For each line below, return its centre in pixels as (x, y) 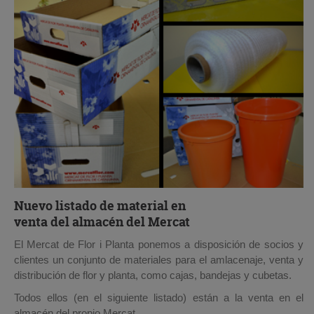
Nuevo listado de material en (100, 205)
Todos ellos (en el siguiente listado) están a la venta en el (159, 297)
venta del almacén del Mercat (102, 221)
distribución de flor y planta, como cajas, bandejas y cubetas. (153, 275)
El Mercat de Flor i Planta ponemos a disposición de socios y (159, 244)
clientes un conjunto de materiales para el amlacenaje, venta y (159, 259)
